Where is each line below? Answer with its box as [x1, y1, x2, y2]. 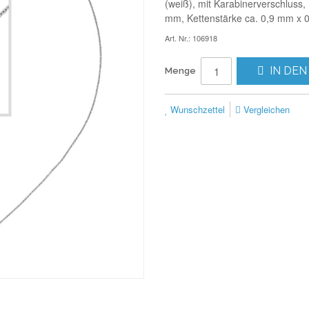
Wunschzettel [168, 103, 225, 116]
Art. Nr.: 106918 [165, 32, 217, 43]
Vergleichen [241, 103, 290, 116]
